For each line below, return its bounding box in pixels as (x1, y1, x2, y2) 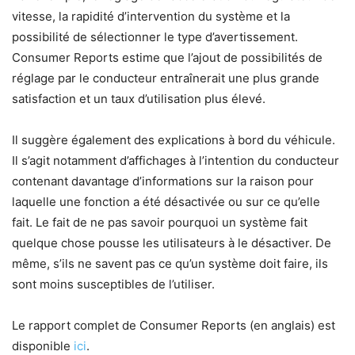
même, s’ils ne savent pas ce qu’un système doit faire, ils (12, 256, 328, 272)
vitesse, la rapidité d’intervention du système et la (12, 9, 290, 25)
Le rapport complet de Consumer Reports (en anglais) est (12, 318, 335, 334)
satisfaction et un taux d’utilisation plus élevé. (12, 91, 265, 107)
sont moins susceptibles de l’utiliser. (12, 277, 215, 292)
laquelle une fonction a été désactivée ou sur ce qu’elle (12, 194, 320, 210)
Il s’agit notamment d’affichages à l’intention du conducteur (12, 153, 339, 169)
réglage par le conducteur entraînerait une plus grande (12, 71, 319, 86)
